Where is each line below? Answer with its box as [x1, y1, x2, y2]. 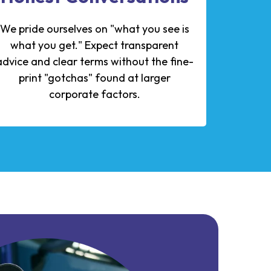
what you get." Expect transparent [10, 38, 178, 53]
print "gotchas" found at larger [18, 71, 171, 85]
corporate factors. [48, 87, 140, 102]
